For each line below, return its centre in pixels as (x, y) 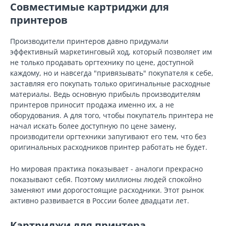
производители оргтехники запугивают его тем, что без (108, 136)
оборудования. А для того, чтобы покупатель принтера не (112, 115)
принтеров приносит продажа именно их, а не (92, 105)
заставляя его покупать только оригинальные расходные (110, 83)
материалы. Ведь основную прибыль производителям (105, 94)
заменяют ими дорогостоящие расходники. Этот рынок (107, 190)
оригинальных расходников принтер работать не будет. (109, 147)
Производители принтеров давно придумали (89, 41)
